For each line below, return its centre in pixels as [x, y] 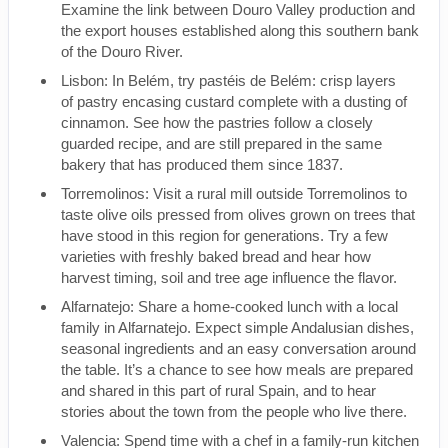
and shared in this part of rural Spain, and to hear [218, 390]
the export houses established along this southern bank [240, 30]
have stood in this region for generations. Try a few [224, 235]
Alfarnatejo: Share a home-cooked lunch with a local [229, 306]
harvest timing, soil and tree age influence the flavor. [231, 277]
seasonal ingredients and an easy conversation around [238, 348]
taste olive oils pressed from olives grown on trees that [238, 214]
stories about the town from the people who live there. [236, 411]
